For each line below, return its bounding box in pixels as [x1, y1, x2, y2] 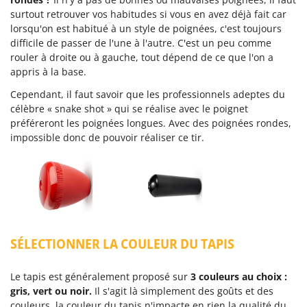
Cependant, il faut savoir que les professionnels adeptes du [10, 87, 285, 101]
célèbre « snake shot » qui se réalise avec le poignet [10, 101, 248, 115]
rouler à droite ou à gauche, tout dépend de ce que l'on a [10, 50, 273, 64]
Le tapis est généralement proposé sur [10, 269, 191, 283]
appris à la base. [10, 64, 86, 78]
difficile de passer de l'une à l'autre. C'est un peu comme [10, 36, 271, 49]
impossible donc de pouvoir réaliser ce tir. [10, 130, 204, 144]
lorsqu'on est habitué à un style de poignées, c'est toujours [10, 21, 282, 35]
